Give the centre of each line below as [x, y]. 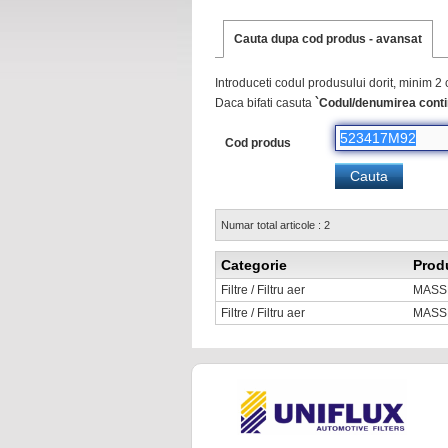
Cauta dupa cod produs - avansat [328, 39]
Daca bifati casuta [265, 103]
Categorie [254, 265]
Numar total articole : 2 [275, 225]
